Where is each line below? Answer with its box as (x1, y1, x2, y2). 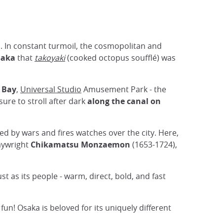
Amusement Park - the (81, 84, 166, 95)
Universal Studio (20, 84, 81, 95)
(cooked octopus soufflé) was (65, 52, 176, 64)
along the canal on (87, 96, 161, 107)
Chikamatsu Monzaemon (31, 139, 130, 150)
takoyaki (35, 52, 65, 64)
